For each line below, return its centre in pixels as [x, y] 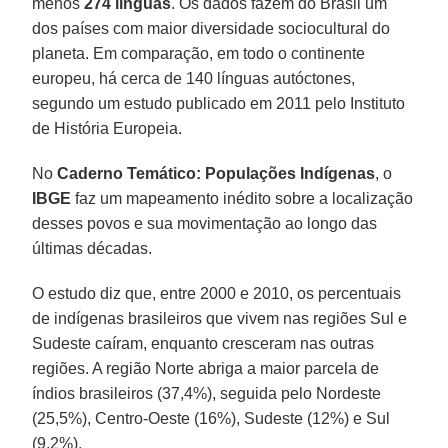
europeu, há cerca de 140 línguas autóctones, [194, 78]
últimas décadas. [92, 248]
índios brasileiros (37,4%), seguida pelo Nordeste [207, 393]
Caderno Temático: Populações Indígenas [216, 173]
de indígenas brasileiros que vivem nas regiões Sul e [220, 318]
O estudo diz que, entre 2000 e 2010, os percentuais [217, 293]
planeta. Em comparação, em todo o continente [199, 53]
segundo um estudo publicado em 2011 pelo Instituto [219, 103]
